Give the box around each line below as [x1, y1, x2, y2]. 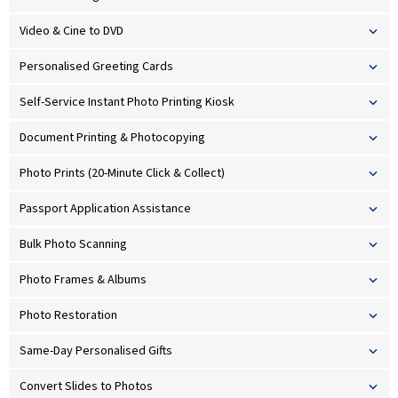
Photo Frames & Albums [20, 271, 147, 290]
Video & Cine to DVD [20, 22, 123, 41]
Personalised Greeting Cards [20, 58, 173, 76]
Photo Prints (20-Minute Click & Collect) [20, 164, 225, 183]
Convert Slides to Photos [20, 378, 153, 396]
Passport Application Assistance [20, 200, 191, 219]
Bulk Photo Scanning [20, 235, 127, 254]
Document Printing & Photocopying [20, 129, 205, 147]
